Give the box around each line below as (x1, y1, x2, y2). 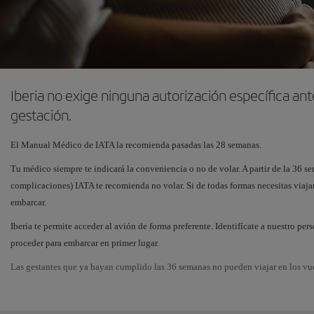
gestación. (11, 107, 71, 124)
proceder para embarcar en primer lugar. (11, 238, 159, 249)
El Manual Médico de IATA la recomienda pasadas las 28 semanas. (11, 139, 261, 151)
